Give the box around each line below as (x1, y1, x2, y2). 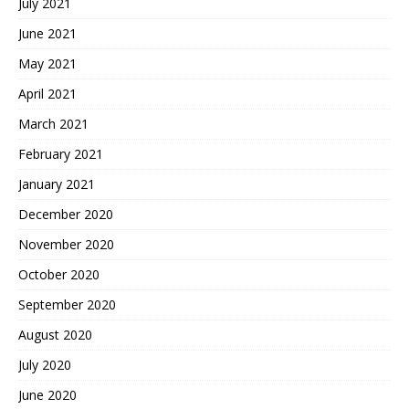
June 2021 (18, 24, 77, 42)
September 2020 (18, 295, 116, 313)
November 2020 (18, 235, 114, 253)
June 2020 (18, 385, 77, 404)
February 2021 (18, 144, 103, 163)
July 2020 (18, 355, 71, 373)
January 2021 (18, 174, 95, 193)
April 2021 (18, 84, 77, 102)
